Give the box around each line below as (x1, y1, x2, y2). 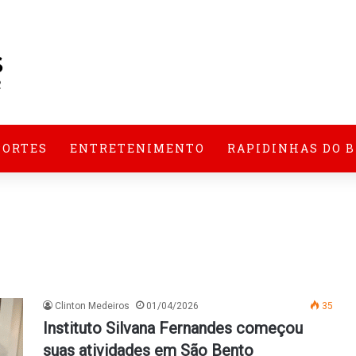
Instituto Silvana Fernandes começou (43, 319, 303, 338)
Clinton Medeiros (55, 300, 130, 311)
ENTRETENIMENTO (70, 141, 205, 156)
